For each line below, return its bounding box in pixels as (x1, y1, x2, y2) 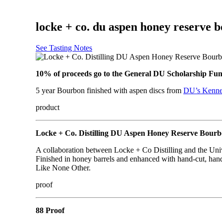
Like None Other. (36, 163, 91, 172)
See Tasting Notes (36, 43, 92, 52)
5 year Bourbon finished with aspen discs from (36, 86, 183, 95)
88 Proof (36, 206, 64, 215)
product (36, 103, 59, 111)
